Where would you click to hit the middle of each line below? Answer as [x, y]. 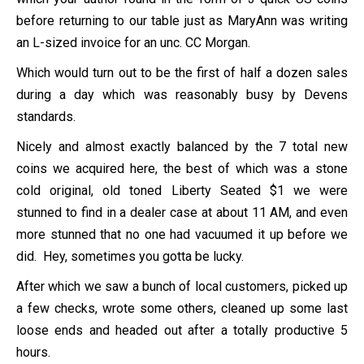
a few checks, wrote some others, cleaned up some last [182, 308]
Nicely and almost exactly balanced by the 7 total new [182, 146]
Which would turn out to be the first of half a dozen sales [182, 72]
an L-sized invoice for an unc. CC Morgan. [133, 42]
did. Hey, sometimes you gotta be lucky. [130, 256]
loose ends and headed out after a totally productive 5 [182, 330]
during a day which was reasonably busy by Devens [182, 94]
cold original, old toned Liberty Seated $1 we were [182, 190]
